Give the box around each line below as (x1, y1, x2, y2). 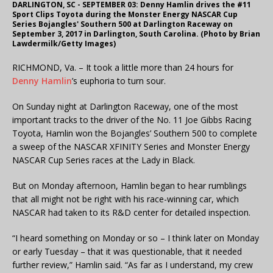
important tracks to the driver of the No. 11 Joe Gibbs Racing (12, 114, 251, 126)
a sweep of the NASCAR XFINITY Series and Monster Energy (12, 141, 250, 153)
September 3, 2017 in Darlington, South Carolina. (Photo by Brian (12, 29, 260, 40)
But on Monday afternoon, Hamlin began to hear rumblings (12, 180, 247, 192)
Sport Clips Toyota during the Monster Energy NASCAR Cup (12, 9, 238, 20)
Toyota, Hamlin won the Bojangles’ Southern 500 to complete (12, 127, 257, 140)
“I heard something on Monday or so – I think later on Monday (12, 232, 259, 244)
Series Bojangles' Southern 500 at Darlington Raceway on (12, 19, 233, 30)
